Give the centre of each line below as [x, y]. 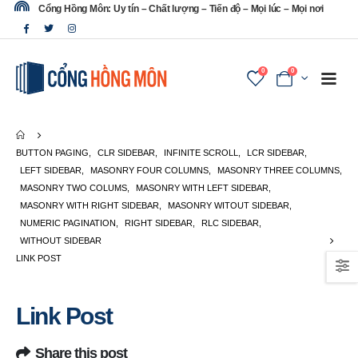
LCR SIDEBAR [276, 152]
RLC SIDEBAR [230, 223]
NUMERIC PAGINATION [68, 223]
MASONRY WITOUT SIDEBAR [229, 205]
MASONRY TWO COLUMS [74, 187]
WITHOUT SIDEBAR [61, 240]
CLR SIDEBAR [126, 152]
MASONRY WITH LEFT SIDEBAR [202, 187]
